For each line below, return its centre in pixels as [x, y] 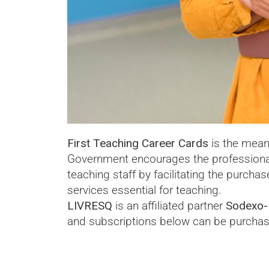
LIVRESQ [90, 206]
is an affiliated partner [169, 206]
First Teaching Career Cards [138, 144]
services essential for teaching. [144, 190]
